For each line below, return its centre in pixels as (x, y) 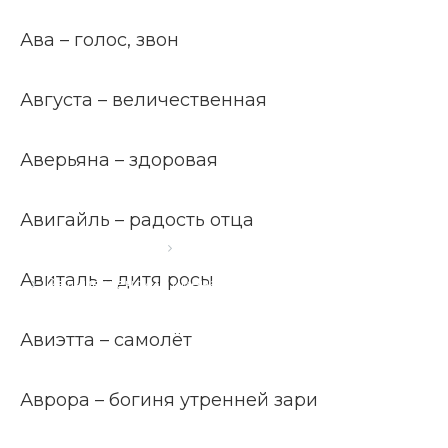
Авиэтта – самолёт (106, 340)
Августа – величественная (143, 100)
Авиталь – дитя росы (117, 280)
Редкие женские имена (131, 283)
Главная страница (95, 247)
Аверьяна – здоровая (119, 160)
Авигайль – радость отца (137, 220)
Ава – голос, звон (99, 40)
